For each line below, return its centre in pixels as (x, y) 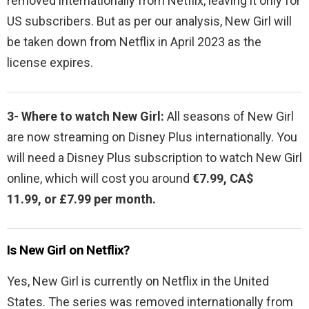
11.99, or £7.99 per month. (81, 199)
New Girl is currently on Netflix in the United (151, 281)
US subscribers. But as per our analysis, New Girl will (149, 21)
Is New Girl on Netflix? (68, 250)
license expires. (50, 62)
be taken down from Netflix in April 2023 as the (134, 41)
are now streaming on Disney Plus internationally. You (152, 137)
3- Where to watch (60, 116)
